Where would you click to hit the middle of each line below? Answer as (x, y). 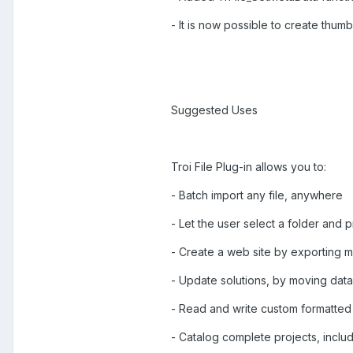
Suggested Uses (214, 110)
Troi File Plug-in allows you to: (249, 166)
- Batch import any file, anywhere (257, 195)
